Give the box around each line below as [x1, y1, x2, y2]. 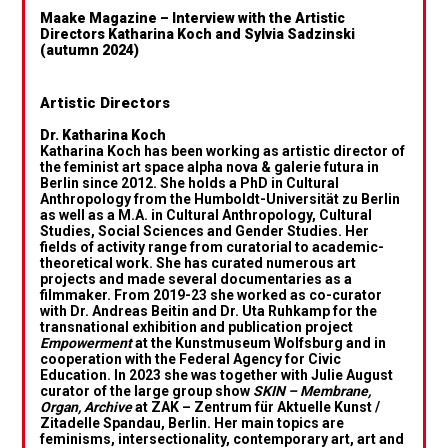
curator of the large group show [40, 382, 254, 399]
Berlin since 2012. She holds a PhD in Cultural [40, 174, 340, 191]
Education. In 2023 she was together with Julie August [40, 366, 394, 383]
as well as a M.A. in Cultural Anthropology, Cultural [40, 206, 373, 223]
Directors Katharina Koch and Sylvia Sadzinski [40, 25, 356, 42]
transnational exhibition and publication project [40, 318, 354, 335]
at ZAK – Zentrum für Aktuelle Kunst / [132, 398, 381, 415]
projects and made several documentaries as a [40, 270, 353, 287]
